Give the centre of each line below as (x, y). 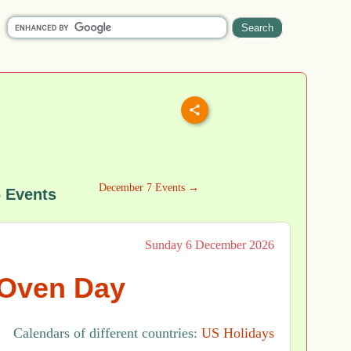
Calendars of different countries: (107, 333)
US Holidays (238, 333)
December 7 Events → (149, 188)
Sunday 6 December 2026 (210, 245)
